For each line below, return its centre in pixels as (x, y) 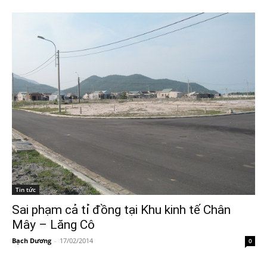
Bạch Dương (32, 240)
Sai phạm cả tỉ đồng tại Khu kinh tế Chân (121, 209)
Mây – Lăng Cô (53, 224)
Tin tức (26, 189)
